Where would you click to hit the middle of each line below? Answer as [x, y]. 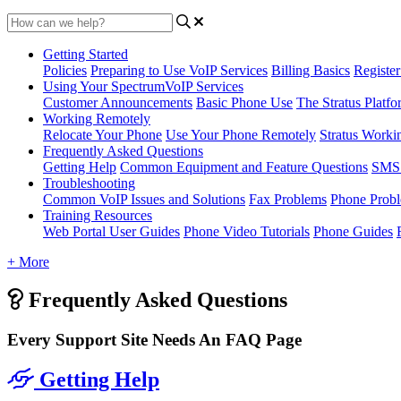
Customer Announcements [118, 102]
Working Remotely [97, 118]
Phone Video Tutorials [247, 231]
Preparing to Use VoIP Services [179, 70]
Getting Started [85, 54]
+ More [28, 261]
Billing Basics [311, 70]
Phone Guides [353, 231]
